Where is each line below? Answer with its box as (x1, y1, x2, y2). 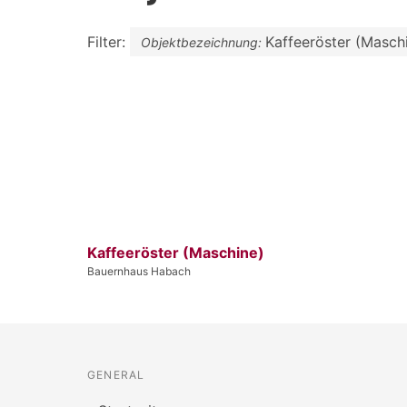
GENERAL (87, 367, 145, 382)
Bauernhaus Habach (87, 263, 191, 278)
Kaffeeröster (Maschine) (87, 243, 264, 262)
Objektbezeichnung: (141, 34, 265, 50)
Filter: (87, 32, 130, 51)
